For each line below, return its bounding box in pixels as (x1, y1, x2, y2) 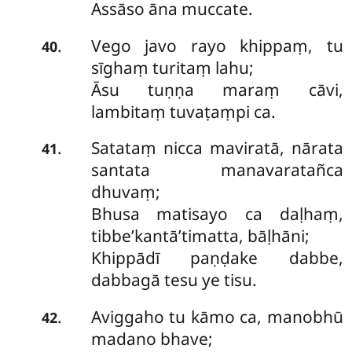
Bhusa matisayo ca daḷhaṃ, (90, 203, 343, 225)
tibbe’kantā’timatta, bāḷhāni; (90, 225, 310, 247)
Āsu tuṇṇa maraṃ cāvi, (90, 78, 343, 101)
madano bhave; (90, 327, 213, 350)
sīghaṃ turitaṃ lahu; (90, 56, 254, 79)
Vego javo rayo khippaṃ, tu (90, 34, 343, 57)
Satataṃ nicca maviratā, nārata (90, 137, 343, 159)
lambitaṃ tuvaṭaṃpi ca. (90, 100, 276, 123)
